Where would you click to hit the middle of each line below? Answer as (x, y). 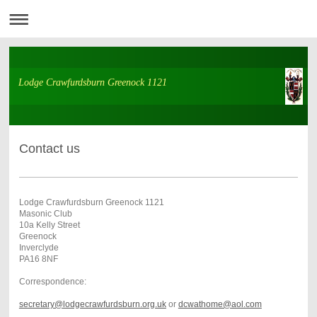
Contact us (49, 149)
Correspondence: (52, 282)
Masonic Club (45, 214)
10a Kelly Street (49, 225)
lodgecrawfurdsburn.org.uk (114, 305)
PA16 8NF (38, 259)
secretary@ (41, 305)
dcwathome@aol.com (220, 305)
